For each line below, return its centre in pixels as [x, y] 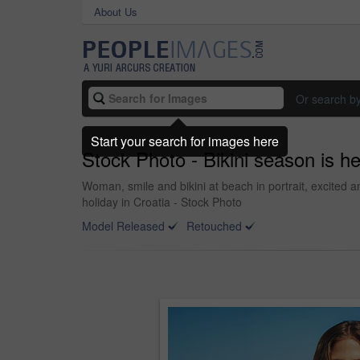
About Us [116, 12]
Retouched [214, 226]
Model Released [123, 226]
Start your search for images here [185, 141]
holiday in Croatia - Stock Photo [162, 202]
